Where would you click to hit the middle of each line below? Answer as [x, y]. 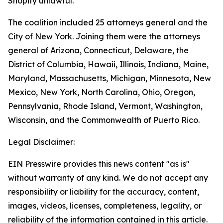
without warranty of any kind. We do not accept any [108, 178]
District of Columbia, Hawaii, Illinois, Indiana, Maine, [108, 64]
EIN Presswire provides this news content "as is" [99, 164]
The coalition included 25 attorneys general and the [108, 22]
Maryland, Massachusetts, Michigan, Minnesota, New [110, 78]
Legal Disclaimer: [41, 142]
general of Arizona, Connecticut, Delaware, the [98, 50]
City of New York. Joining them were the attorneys [104, 36]
